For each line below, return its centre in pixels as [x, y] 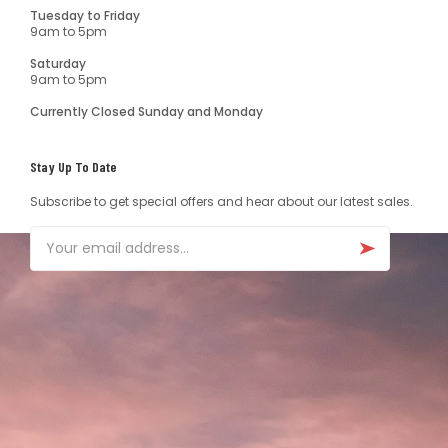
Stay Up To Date [73, 166]
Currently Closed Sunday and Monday [146, 111]
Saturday [58, 63]
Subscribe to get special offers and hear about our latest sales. [221, 201]
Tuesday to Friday [85, 15]
